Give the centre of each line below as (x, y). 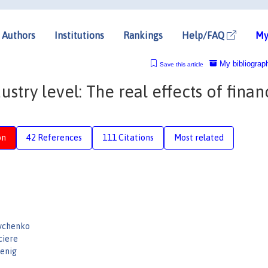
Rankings (143, 35)
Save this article (181, 64)
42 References (54, 137)
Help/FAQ (204, 35)
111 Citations (128, 137)
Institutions (79, 35)
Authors (19, 35)
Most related (199, 137)
